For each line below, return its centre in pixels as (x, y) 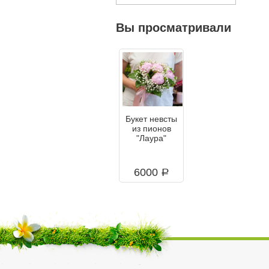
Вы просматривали (174, 27)
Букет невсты (151, 119)
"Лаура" (151, 138)
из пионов (151, 128)
